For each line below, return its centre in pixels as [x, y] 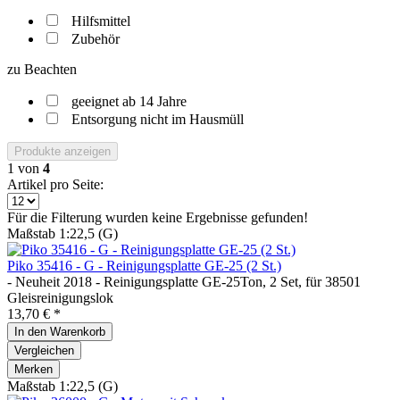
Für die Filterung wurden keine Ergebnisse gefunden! [158, 217]
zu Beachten [42, 69]
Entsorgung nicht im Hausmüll [158, 119]
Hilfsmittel [101, 21]
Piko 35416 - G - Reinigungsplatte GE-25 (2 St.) [144, 265]
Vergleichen [44, 350]
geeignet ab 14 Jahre [129, 101]
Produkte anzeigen [62, 151]
